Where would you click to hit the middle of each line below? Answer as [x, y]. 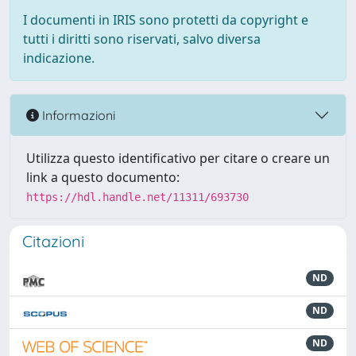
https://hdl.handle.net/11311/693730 [137, 197]
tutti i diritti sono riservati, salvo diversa [142, 39]
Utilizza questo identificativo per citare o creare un [178, 158]
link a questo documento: [103, 177]
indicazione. [59, 58]
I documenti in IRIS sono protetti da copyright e [166, 20]
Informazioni [77, 115]
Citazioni [53, 241]
